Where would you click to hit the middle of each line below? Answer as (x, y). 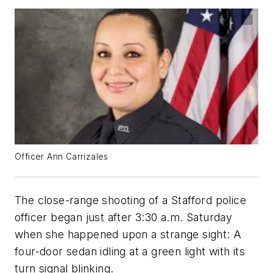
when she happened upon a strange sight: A (128, 234)
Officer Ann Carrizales (62, 156)
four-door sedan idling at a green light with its (130, 251)
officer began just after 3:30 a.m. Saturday (124, 217)
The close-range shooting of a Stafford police (130, 200)
